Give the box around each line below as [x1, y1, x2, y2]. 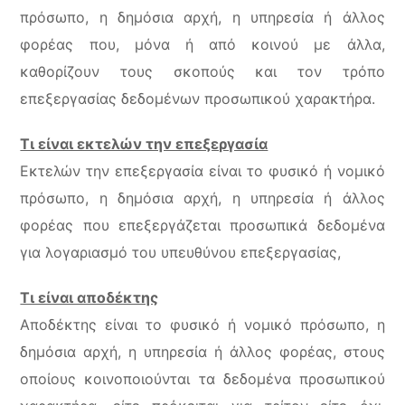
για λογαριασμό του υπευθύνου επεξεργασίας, [20, 243, 342, 261]
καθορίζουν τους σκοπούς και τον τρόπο [20, 62, 385, 80]
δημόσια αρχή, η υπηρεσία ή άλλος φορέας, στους [20, 343, 385, 361]
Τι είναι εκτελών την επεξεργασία [20, 135, 268, 153]
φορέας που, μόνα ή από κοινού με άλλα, [20, 35, 385, 53]
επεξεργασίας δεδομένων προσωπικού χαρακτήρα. [20, 89, 376, 108]
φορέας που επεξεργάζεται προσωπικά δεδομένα [20, 216, 385, 234]
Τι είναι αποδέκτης [20, 288, 159, 306]
